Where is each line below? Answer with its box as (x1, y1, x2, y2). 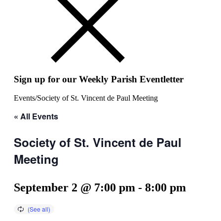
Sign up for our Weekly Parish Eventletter (14, 74, 184, 84)
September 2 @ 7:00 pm (14, 181, 135, 194)
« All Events (14, 110, 58, 122)
